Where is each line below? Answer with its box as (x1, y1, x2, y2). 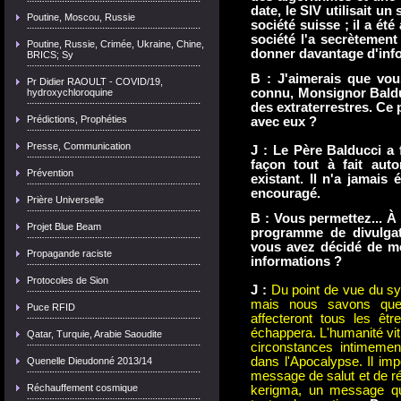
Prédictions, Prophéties (27, 114, 127, 124)
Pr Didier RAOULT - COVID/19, (27, 76, 163, 87)
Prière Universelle (27, 194, 104, 205)
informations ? (251, 254, 342, 269)
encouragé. (251, 186, 320, 200)
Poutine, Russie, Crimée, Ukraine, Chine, (27, 38, 204, 49)
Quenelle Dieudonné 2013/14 (27, 355, 152, 366)
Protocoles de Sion (27, 275, 108, 286)
